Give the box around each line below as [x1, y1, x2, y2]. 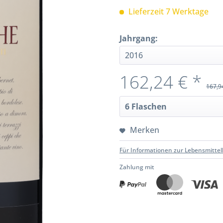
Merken [130, 124, 159, 135]
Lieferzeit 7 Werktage [126, 5, 209, 17]
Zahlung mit [119, 162, 154, 171]
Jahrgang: [119, 32, 158, 44]
